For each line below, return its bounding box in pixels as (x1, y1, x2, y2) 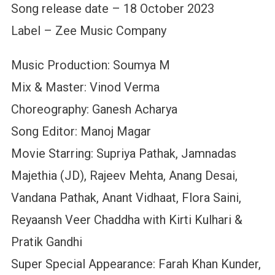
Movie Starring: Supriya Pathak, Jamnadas (10, 145, 236, 161)
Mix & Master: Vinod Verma (10, 79, 160, 95)
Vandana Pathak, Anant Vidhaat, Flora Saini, (10, 190, 241, 205)
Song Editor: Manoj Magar (10, 123, 151, 139)
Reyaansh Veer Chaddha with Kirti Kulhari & (10, 212, 242, 227)
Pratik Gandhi (10, 234, 82, 249)
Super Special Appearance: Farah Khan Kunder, (10, 256, 261, 271)
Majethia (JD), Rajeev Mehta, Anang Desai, (10, 168, 238, 183)
